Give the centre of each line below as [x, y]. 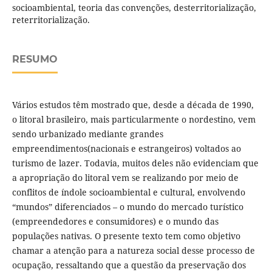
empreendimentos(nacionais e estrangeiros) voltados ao [126, 149]
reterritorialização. [51, 20]
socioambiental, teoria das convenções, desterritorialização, [134, 8]
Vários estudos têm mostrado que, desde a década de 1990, [133, 105]
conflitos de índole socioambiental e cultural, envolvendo [128, 192]
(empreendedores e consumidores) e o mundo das [115, 222]
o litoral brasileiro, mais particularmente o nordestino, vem [134, 120]
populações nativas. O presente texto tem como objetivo [126, 236]
